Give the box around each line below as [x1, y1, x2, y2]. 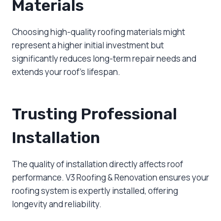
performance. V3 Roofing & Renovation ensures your [12, 172, 209, 184]
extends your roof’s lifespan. [12, 66, 120, 78]
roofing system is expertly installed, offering [12, 185, 178, 197]
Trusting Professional [12, 105, 177, 124]
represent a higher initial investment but [12, 39, 164, 51]
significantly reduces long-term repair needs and [12, 53, 196, 65]
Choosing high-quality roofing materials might [12, 26, 185, 38]
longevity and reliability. [12, 198, 102, 210]
